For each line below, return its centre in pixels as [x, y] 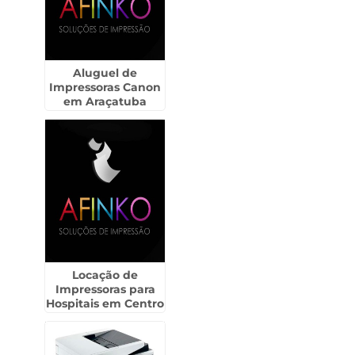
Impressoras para [105, 289]
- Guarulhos [105, 318]
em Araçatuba [105, 101]
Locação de [105, 275]
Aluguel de [105, 73]
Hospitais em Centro [105, 303]
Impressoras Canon [105, 87]
